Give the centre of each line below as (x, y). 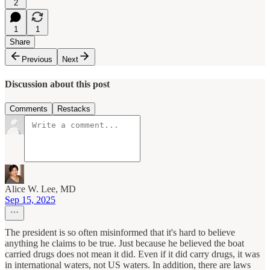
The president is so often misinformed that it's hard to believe (120, 232)
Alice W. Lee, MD (40, 189)
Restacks (74, 109)
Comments (29, 109)
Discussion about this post (57, 84)
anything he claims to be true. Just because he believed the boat (124, 243)
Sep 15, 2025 (30, 200)
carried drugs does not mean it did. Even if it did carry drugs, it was (132, 254)
